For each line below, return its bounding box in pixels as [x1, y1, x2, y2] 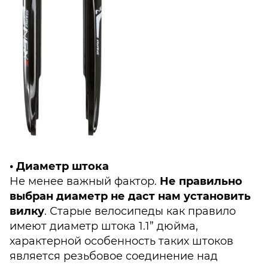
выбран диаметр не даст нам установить [10, 190, 251, 203]
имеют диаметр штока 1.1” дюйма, [10, 220, 198, 233]
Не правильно [160, 175, 242, 188]
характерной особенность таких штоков [10, 234, 233, 248]
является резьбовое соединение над [10, 249, 218, 263]
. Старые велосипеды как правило [44, 205, 236, 218]
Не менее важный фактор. [10, 175, 160, 188]
